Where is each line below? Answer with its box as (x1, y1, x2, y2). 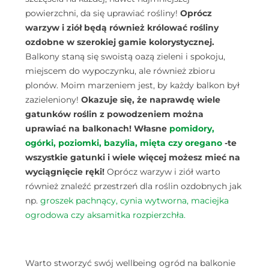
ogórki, (25, 138, 58, 149)
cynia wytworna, (120, 195, 191, 207)
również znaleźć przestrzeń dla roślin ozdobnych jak (25, 181, 241, 192)
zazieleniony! (25, 94, 79, 106)
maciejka (191, 195, 229, 207)
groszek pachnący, (40, 195, 118, 207)
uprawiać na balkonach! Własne (25, 123, 169, 134)
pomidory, (169, 123, 214, 134)
